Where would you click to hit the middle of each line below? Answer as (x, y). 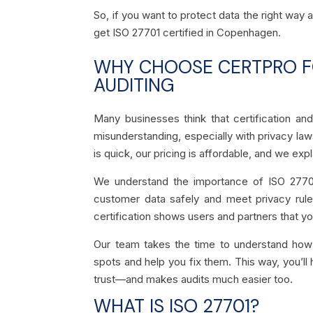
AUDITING (134, 85)
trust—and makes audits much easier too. (194, 279)
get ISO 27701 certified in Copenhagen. (188, 32)
